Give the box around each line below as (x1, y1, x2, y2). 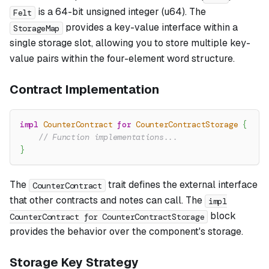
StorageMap (13, 22, 60, 34)
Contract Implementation (10, 82, 159, 98)
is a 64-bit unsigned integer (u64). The (35, 5, 206, 19)
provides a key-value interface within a (63, 21, 238, 34)
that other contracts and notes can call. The (10, 194, 205, 207)
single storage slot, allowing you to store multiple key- (10, 37, 250, 50)
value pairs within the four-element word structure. (10, 52, 235, 65)
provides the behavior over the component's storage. (10, 225, 243, 238)
